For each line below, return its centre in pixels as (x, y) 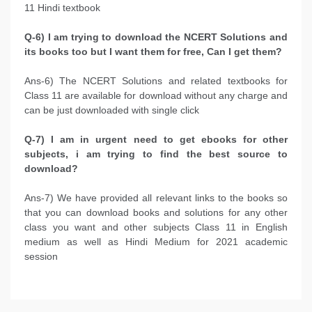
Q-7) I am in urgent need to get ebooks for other (156, 139)
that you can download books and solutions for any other (156, 212)
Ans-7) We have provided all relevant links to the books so (156, 197)
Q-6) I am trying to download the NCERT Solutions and (156, 37)
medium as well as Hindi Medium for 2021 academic (156, 241)
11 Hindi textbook (62, 7)
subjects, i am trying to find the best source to (156, 154)
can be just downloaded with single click (112, 110)
